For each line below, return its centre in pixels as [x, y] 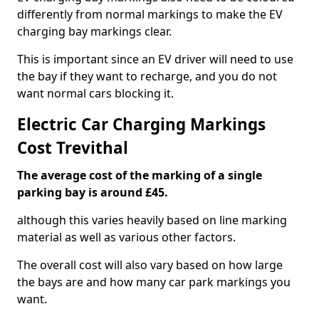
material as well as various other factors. [126, 237]
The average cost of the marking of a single [140, 175]
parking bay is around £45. [93, 192]
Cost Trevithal [73, 148]
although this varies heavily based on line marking [152, 220]
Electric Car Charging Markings [141, 124]
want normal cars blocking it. [95, 93]
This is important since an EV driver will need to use [155, 59]
